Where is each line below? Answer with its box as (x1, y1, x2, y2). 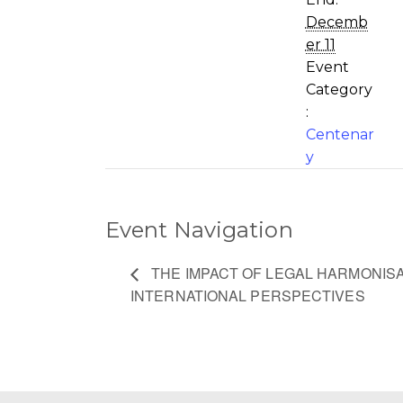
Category (305, 80, 373, 98)
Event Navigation (105, 216, 293, 243)
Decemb (305, 13, 369, 31)
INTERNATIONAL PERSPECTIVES (130, 284, 365, 306)
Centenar (305, 125, 375, 143)
